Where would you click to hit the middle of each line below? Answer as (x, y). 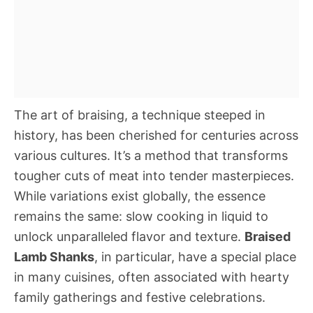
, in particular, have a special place (195, 257)
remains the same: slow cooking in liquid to (141, 216)
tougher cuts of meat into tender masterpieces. (154, 176)
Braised (268, 236)
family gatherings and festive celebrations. (140, 297)
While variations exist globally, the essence (140, 196)
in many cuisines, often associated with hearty (152, 277)
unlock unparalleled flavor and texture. (129, 236)
